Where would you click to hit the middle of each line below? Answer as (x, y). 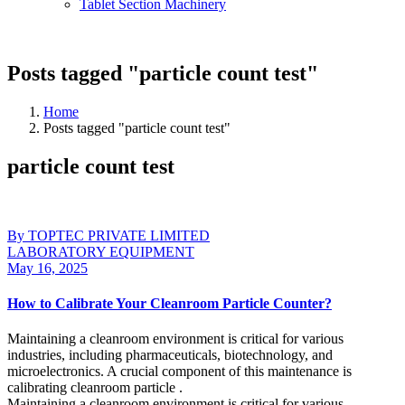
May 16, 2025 (47, 268)
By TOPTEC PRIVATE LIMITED (108, 235)
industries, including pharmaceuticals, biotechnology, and (170, 355)
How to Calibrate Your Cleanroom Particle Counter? (170, 303)
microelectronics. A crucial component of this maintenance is (179, 372)
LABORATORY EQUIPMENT (101, 251)
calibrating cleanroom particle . (95, 388)
